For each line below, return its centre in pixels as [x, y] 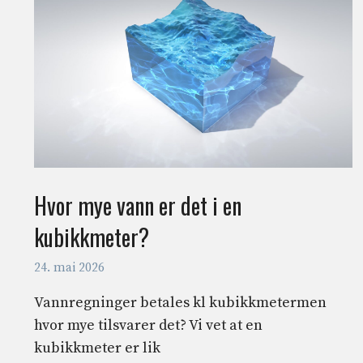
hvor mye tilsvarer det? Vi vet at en [148, 325]
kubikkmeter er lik [97, 348]
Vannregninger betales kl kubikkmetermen [180, 302]
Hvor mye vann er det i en [138, 206]
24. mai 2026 [69, 267]
